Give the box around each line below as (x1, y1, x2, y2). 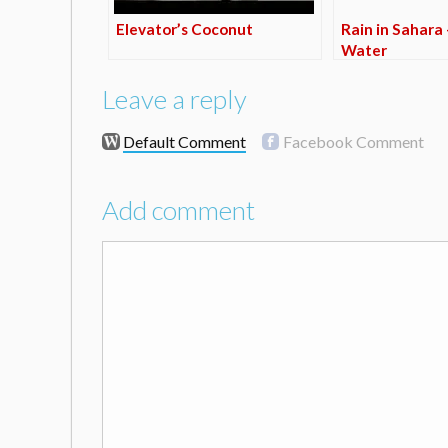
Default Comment (122, 132, 246, 152)
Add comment (102, 194, 255, 227)
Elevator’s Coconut (115, 19, 253, 38)
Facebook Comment (282, 132, 424, 152)
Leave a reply (102, 83, 247, 116)
